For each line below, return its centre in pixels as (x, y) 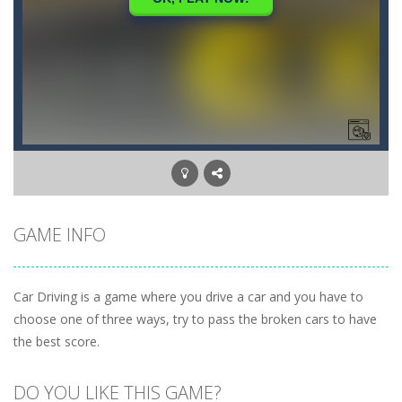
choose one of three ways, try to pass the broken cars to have (195, 319)
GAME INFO (60, 235)
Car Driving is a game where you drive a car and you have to (188, 297)
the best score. (57, 341)
